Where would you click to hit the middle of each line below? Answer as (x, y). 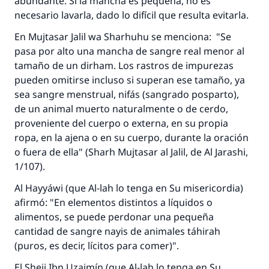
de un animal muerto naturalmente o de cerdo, (121, 109)
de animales (158, 231)
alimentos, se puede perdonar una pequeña (114, 217)
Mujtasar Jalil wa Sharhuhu (89, 37)
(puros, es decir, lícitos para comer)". (97, 246)
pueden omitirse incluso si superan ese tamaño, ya (130, 80)
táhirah (204, 231)
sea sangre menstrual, (66, 94)
